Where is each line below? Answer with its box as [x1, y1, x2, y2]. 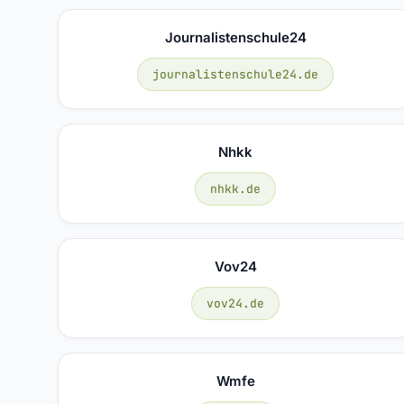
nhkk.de [210, 180, 262, 197]
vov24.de [207, 295, 265, 311]
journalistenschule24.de [152, 66, 319, 82]
